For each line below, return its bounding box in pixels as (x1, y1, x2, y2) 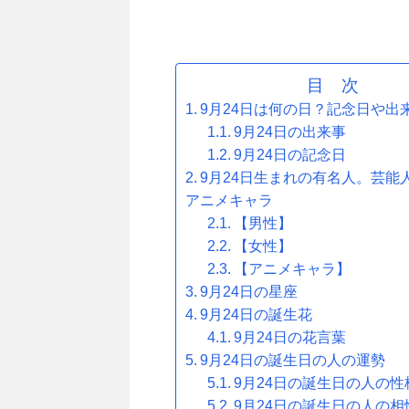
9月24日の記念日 (234, 147, 347, 163)
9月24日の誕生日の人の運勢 (200, 352, 386, 368)
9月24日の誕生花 (200, 307, 313, 322)
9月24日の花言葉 (234, 330, 362, 345)
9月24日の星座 (200, 284, 299, 299)
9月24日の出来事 (234, 124, 347, 140)
